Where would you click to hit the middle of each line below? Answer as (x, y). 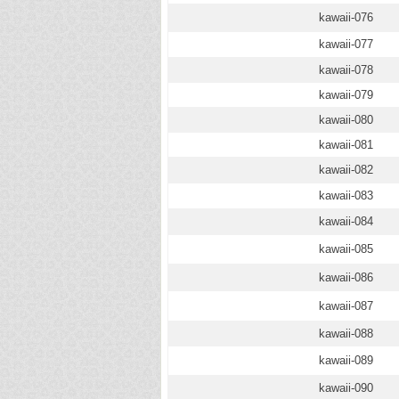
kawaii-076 (346, 17)
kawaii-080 (346, 120)
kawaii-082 (346, 170)
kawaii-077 (346, 44)
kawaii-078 (346, 70)
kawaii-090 (346, 388)
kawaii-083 (346, 195)
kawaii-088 (346, 334)
